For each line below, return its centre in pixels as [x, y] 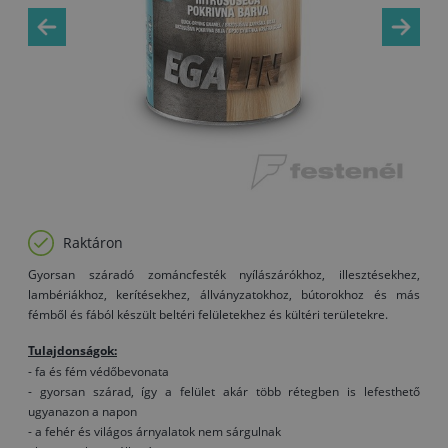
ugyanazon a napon [82, 411]
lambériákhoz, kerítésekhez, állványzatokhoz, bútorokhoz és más [224, 294]
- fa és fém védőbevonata [98, 371]
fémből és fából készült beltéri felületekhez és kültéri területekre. [208, 314]
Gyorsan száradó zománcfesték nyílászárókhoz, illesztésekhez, [224, 274]
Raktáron [93, 243]
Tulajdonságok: [72, 351]
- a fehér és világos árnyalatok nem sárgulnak [154, 431]
